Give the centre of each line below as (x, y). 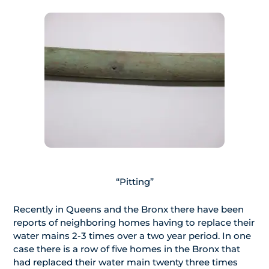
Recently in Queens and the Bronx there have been (128, 210)
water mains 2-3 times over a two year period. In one (132, 236)
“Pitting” (134, 182)
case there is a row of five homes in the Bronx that (127, 249)
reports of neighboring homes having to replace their (134, 223)
